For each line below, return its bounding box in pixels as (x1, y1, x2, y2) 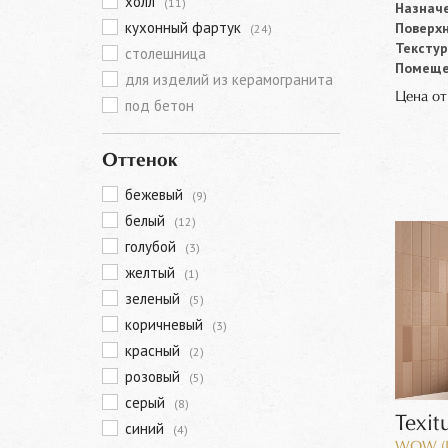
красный (125, 341, 184, 360)
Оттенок (102, 152, 178, 170)
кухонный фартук (125, 18, 245, 37)
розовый (125, 367, 184, 386)
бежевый (125, 185, 187, 204)
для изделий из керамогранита (125, 70, 333, 89)
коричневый (125, 315, 207, 334)
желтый (125, 263, 179, 282)
